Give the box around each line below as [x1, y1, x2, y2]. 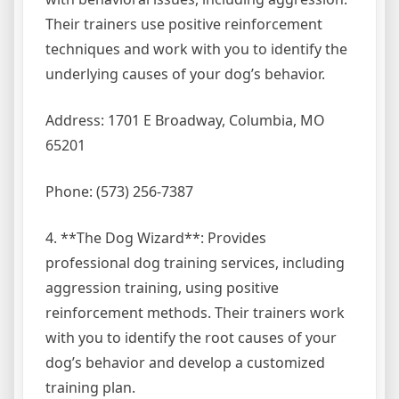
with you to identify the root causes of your [45, 328, 337, 348]
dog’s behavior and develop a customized [45, 353, 325, 373]
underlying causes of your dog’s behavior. [45, 64, 325, 85]
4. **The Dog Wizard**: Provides [45, 228, 266, 248]
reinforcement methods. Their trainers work [45, 303, 345, 323]
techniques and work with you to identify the [45, 39, 347, 60]
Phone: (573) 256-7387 [45, 182, 193, 202]
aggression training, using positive [45, 278, 279, 298]
